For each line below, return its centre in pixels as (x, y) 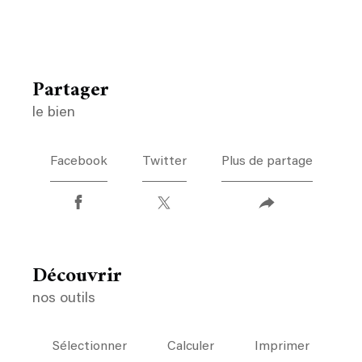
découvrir (84, 276)
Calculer (191, 347)
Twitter (164, 161)
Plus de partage (267, 161)
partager (77, 90)
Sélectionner (90, 347)
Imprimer (282, 347)
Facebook (78, 161)
